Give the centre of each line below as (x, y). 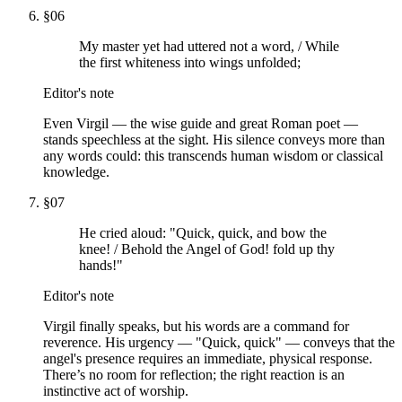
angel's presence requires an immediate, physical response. (208, 358)
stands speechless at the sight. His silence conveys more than (214, 139)
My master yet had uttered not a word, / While (209, 46)
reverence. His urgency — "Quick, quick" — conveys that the (219, 342)
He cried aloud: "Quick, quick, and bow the (203, 232)
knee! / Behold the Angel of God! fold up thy (207, 249)
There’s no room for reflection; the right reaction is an (194, 374)
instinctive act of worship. (116, 390)
